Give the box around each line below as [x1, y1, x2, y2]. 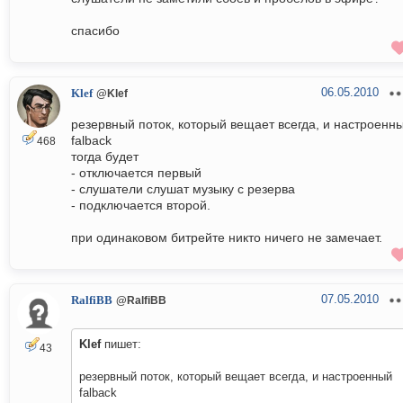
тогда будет [71, 149, 139, 165]
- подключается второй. [71, 198, 210, 213]
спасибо [71, 23, 120, 39]
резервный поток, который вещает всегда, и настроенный [79, 370, 392, 384]
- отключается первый [71, 166, 201, 181]
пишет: [101, 337, 141, 352]
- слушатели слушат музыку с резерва [71, 182, 295, 197]
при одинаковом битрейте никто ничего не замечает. [71, 230, 382, 246]
